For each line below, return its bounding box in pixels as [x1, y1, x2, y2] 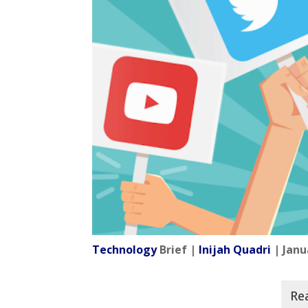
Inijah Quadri [199, 241, 272, 257]
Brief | [157, 241, 199, 257]
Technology [92, 241, 157, 257]
